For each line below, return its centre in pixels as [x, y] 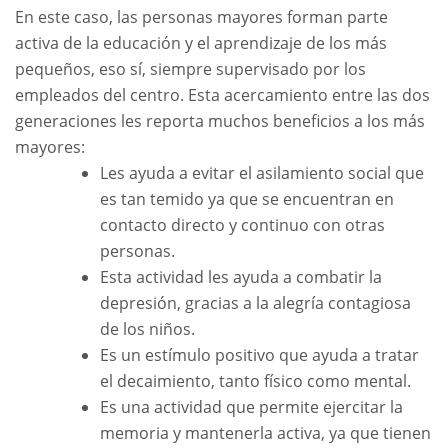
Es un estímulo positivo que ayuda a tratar [259, 354]
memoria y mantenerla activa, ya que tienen [265, 432]
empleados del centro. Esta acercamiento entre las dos [222, 94]
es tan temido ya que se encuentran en [247, 198]
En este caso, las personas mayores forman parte [201, 16]
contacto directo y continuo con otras [242, 224]
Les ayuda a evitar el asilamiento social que [262, 172]
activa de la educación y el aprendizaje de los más [201, 42]
